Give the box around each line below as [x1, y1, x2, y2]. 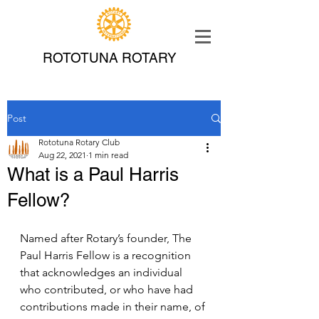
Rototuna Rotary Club [38, 137, 120, 147]
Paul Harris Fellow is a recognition [20, 249, 194, 262]
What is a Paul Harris [7, 164, 179, 185]
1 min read [88, 150, 128, 160]
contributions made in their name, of [20, 300, 208, 313]
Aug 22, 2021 [38, 150, 86, 160]
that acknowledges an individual [20, 266, 185, 279]
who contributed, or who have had [20, 283, 196, 296]
